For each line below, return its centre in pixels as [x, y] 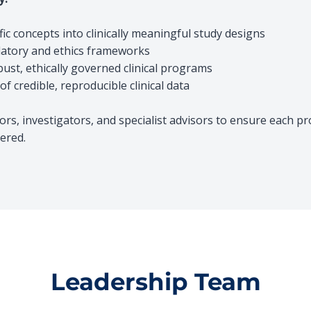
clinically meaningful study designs [174, 33]
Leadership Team [155, 282]
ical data [168, 85]
